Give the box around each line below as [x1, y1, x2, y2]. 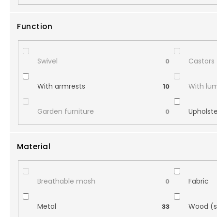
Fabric [188, 176, 209, 186]
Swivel [37, 56, 58, 66]
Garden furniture [37, 106, 94, 116]
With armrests [37, 81, 85, 91]
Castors [188, 56, 215, 66]
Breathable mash [37, 176, 95, 186]
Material [17, 141, 50, 152]
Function [17, 21, 52, 31]
